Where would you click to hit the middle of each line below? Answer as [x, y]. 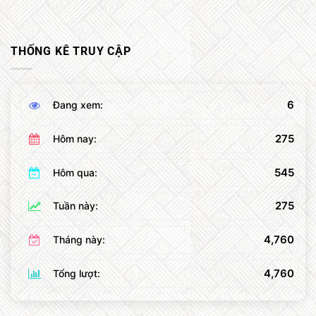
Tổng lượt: [76, 273]
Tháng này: [79, 240]
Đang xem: [78, 104]
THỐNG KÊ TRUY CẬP [71, 51]
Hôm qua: [75, 172]
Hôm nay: [74, 138]
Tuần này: [75, 206]
